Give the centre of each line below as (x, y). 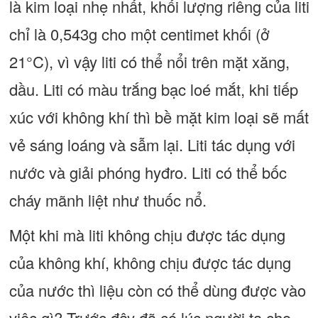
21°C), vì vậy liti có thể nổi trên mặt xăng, (149, 61)
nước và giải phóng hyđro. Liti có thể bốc (148, 172)
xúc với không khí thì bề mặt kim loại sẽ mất (159, 117)
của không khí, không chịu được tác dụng (150, 262)
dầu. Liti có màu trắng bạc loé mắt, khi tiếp (153, 89)
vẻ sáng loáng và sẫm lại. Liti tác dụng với (152, 144)
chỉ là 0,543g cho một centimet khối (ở (139, 34)
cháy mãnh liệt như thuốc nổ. (108, 200)
